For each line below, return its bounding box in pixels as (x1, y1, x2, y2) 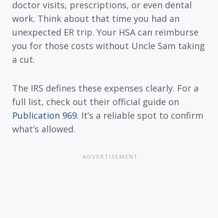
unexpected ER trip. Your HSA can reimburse (12, 26, 199, 38)
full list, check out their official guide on (12, 95, 179, 108)
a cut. (12, 54, 35, 66)
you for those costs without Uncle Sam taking (12, 40, 205, 52)
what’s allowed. (12, 123, 75, 135)
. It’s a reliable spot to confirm (77, 109, 203, 121)
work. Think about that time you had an (12, 13, 180, 25)
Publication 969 (12, 109, 77, 121)
